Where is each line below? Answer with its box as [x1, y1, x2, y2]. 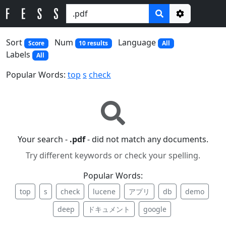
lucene [93, 187, 116, 197]
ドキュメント [88, 204, 130, 214]
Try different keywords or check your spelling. [26, 150, 200, 161]
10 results [79, 39, 108, 47]
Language [118, 37, 158, 48]
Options [180, 20, 211, 31]
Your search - [18, 134, 70, 145]
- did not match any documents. [85, 134, 208, 145]
